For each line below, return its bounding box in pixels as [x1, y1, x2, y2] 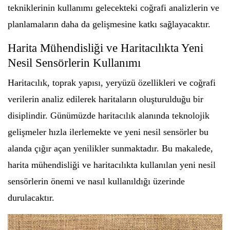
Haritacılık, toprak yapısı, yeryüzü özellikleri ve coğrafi [8, 77, 216, 88]
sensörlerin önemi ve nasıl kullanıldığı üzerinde [8, 176, 185, 186]
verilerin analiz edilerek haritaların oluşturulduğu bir [8, 93, 203, 104]
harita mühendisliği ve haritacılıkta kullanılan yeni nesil [8, 159, 216, 170]
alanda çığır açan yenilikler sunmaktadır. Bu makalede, [8, 143, 213, 154]
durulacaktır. [8, 192, 54, 203]
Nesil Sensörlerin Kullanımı [8, 56, 141, 69]
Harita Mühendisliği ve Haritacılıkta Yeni [8, 41, 203, 54]
